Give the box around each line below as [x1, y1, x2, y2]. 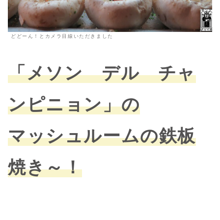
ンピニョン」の [8, 94, 140, 115]
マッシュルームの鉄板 [8, 126, 196, 146]
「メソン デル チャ [8, 63, 196, 83]
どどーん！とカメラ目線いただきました [11, 33, 113, 39]
